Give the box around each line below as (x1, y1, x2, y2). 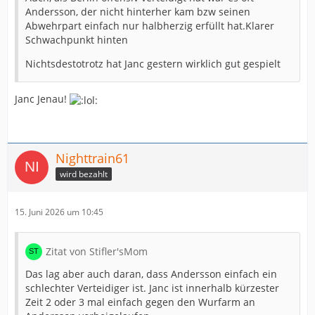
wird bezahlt (60, 168, 108, 181)
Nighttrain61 (56, 149, 129, 167)
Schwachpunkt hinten (25, 33, 128, 47)
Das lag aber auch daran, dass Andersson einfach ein (25, 266, 277, 281)
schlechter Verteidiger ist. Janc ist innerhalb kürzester (25, 281, 279, 295)
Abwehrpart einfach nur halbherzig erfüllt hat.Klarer (25, 19, 274, 33)
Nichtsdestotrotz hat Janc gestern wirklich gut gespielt (25, 57, 281, 71)
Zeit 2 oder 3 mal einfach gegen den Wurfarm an (25, 295, 255, 309)
